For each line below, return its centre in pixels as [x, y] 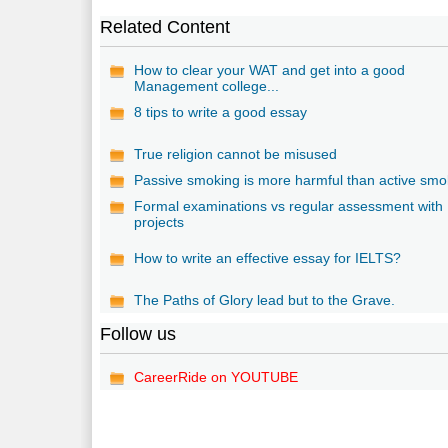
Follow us [138, 333]
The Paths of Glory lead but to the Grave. [265, 299]
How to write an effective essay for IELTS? [268, 257]
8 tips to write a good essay [221, 111]
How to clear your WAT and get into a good [270, 69]
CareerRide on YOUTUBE [216, 376]
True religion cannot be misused [236, 153]
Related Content [165, 26]
